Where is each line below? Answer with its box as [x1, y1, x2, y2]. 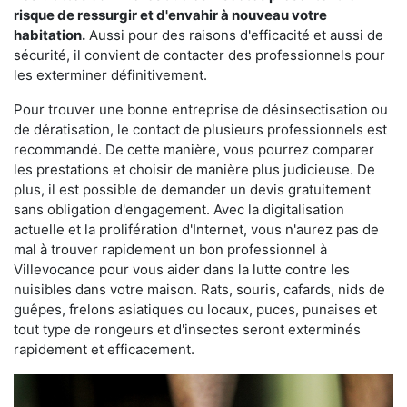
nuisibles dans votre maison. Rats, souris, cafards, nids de [14, 281, 385, 299]
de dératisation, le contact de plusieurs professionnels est [14, 121, 387, 139]
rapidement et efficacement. [14, 341, 194, 359]
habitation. [14, 26, 85, 45]
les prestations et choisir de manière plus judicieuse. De [14, 161, 375, 179]
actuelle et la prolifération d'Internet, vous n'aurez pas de [14, 221, 379, 239]
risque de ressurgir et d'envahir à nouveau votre [14, 6, 327, 25]
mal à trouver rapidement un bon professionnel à [14, 241, 327, 259]
